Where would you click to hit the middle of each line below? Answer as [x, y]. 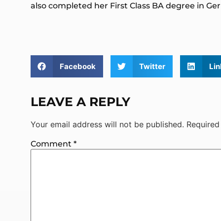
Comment [52, 144]
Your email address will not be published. [107, 125]
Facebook [77, 66]
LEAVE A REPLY [80, 102]
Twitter [152, 66]
